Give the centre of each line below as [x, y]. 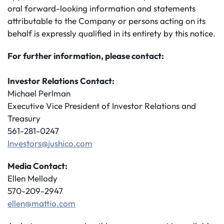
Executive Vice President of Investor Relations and [102, 106]
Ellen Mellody [32, 178]
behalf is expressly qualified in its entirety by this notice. [111, 33]
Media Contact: [37, 166]
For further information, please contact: [86, 56]
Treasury [24, 118]
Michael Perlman [39, 93]
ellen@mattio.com [41, 203]
